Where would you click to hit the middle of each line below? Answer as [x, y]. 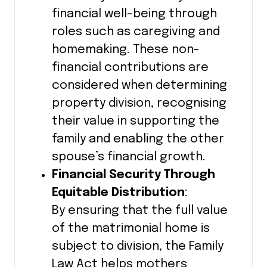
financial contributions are [130, 68]
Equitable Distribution [118, 193]
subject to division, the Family [137, 247]
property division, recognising [139, 104]
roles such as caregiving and [136, 32]
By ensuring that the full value [139, 211]
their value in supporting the [135, 122]
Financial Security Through [133, 175]
